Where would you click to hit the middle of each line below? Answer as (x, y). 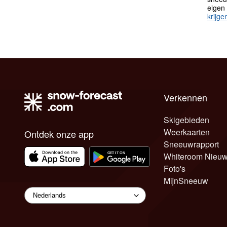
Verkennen (185, 97)
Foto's (174, 168)
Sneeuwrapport (191, 144)
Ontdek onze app (59, 134)
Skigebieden (186, 120)
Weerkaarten (186, 132)
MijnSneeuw (186, 180)
